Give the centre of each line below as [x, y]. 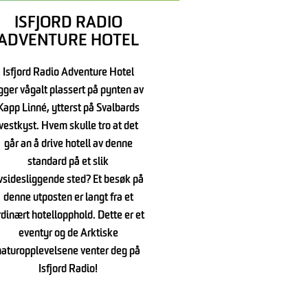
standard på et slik [68, 163]
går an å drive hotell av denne [68, 145]
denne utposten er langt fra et [68, 198]
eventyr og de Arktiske [68, 234]
